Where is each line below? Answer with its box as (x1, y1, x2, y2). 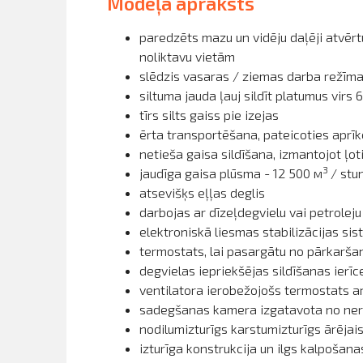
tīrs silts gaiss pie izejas (139, 106, 279, 122)
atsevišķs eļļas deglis (139, 184, 265, 200)
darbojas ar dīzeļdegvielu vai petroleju (139, 203, 361, 220)
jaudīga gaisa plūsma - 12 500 (139, 164, 314, 181)
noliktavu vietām (139, 48, 235, 64)
